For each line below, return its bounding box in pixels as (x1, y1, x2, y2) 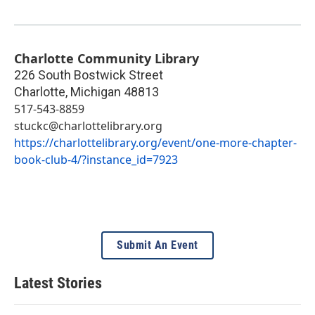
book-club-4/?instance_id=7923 (14, 152, 178, 168)
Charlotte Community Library (14, 50, 199, 67)
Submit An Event (117, 238, 198, 252)
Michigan (70, 84, 121, 100)
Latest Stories (14, 274, 102, 292)
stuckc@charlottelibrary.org (14, 118, 162, 134)
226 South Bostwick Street (14, 67, 163, 83)
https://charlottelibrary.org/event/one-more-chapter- (14, 135, 297, 151)
